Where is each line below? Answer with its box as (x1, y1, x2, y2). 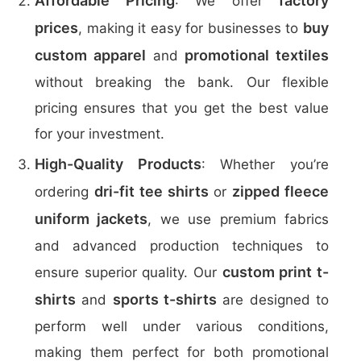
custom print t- (222, 263, 330, 280)
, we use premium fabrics (147, 211, 330, 227)
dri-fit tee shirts (93, 183, 209, 200)
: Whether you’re (201, 156, 330, 172)
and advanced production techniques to (35, 238, 329, 254)
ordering (35, 184, 94, 200)
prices (35, 19, 78, 36)
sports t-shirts (112, 291, 218, 308)
